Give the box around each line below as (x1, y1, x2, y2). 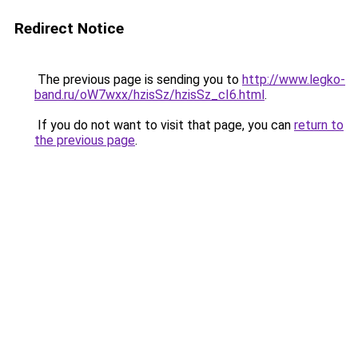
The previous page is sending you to (34, 72, 242, 87)
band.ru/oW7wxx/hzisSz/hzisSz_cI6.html (34, 87, 265, 102)
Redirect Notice (14, 19, 124, 38)
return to (294, 117, 344, 133)
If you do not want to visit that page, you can (34, 117, 294, 133)
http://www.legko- (242, 72, 345, 87)
